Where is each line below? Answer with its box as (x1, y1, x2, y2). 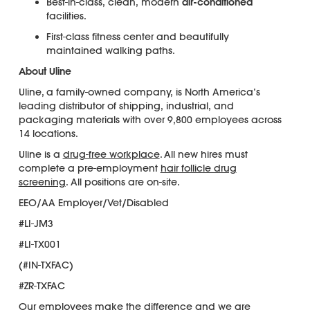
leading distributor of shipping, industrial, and (18, 99, 234, 112)
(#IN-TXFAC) (18, 258, 73, 271)
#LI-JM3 (18, 217, 53, 230)
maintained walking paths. (46, 44, 175, 57)
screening (18, 175, 66, 188)
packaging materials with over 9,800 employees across (18, 113, 282, 126)
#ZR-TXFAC (18, 279, 65, 292)
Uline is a (18, 147, 63, 161)
